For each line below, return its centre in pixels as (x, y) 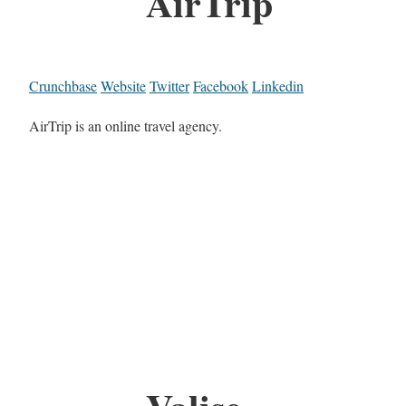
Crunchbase (63, 86)
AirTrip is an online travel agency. (126, 126)
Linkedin (278, 86)
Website (123, 86)
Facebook (221, 86)
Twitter (169, 86)
